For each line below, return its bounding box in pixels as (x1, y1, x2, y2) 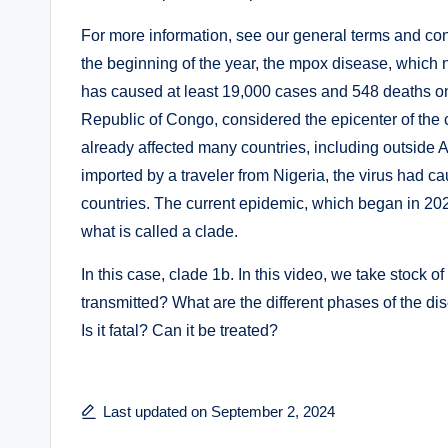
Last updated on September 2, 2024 (103, 403, 335, 421)
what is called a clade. (81, 223, 238, 241)
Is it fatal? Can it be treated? (81, 322, 278, 340)
